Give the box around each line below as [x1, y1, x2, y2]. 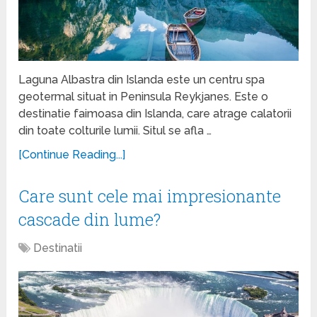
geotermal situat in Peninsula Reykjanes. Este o [18, 89, 269, 103]
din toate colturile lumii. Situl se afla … [18, 123, 212, 137]
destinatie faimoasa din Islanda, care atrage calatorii [18, 106, 292, 120]
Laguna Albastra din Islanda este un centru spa [18, 72, 265, 86]
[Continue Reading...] [18, 147, 126, 161]
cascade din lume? [18, 207, 161, 231]
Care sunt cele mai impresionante [18, 184, 282, 207]
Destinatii [33, 241, 83, 255]
